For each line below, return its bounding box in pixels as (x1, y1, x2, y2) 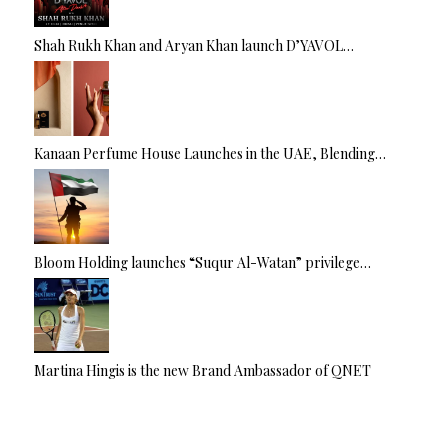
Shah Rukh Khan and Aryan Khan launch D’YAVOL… (34, 35, 354, 55)
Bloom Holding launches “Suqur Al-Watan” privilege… (34, 252, 371, 272)
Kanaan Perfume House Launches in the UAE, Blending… (34, 144, 386, 164)
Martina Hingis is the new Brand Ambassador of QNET (34, 361, 371, 381)
